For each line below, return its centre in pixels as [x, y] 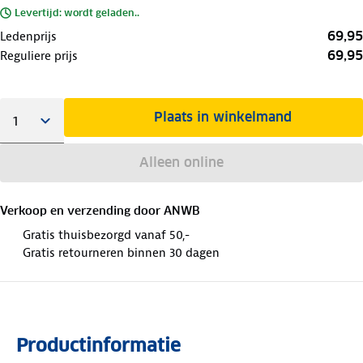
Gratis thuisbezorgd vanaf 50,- [106, 235]
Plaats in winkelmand [223, 117]
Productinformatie [98, 345]
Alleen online [181, 162]
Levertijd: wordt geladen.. [77, 12]
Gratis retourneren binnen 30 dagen [121, 252]
